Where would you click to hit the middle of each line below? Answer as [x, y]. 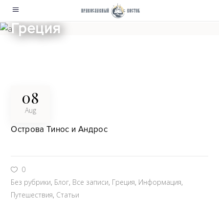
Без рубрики [31, 182]
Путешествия [32, 195]
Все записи [91, 182]
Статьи [68, 195]
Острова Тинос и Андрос [59, 129]
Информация [160, 182]
